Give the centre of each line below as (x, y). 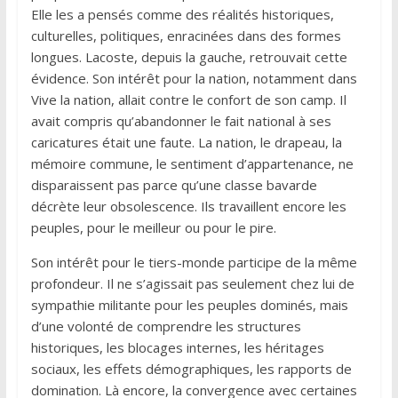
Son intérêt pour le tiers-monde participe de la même (194, 262)
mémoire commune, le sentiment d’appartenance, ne (192, 163)
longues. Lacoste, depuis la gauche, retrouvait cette (189, 56)
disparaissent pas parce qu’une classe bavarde (174, 184)
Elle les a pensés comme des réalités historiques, (182, 14)
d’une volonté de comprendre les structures (166, 326)
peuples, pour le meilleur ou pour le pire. (153, 227)
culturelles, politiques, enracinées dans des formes (186, 35)
